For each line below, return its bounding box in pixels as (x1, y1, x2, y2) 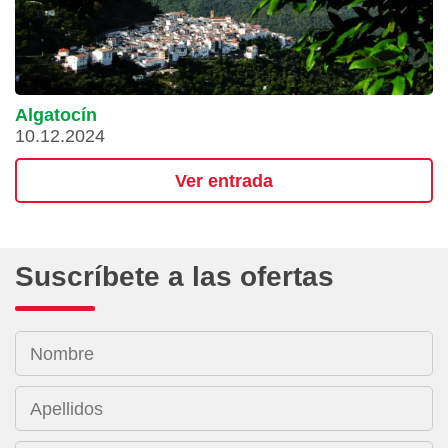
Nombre (30, 343, 94, 364)
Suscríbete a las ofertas (15, 261, 334, 293)
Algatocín (15, 105, 97, 126)
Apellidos (30, 398, 103, 419)
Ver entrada (175, 170, 273, 191)
